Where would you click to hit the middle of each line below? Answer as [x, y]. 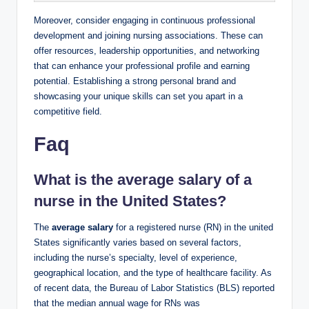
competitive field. [68, 112]
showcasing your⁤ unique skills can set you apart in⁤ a [138, 97]
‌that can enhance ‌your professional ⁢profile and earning [142, 66]
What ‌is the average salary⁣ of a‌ [143, 180]
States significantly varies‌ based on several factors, [138, 243]
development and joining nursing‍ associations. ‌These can [148, 36]
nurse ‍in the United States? [130, 201]
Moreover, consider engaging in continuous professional [144, 21]
